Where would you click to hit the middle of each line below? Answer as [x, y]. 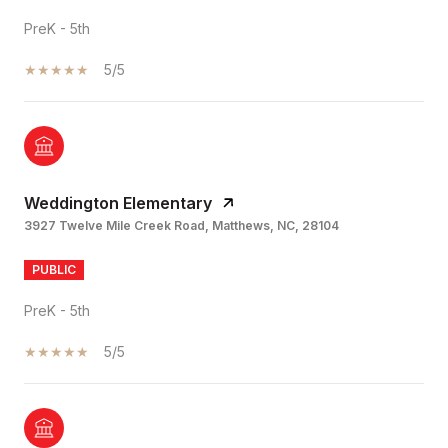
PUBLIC [54, 269]
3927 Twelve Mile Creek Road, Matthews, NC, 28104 [181, 225]
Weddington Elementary [118, 202]
